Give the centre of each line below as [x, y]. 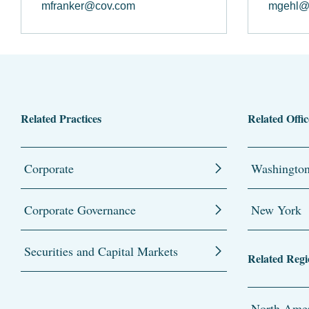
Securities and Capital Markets [101, 251]
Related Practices [61, 118]
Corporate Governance [80, 209]
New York [276, 209]
